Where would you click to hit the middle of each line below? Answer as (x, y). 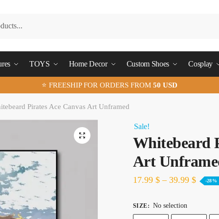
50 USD (165, 85)
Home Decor (88, 64)
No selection (170, 205)
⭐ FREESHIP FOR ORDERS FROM (97, 85)
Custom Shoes (148, 64)
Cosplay (201, 64)
